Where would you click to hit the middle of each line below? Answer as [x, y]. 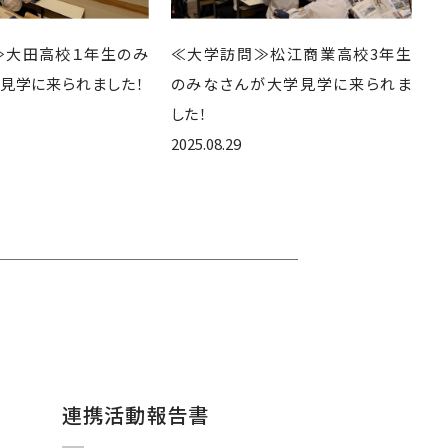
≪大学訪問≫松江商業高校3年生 [291, 53]
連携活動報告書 [136, 414]
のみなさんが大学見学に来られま [291, 83]
